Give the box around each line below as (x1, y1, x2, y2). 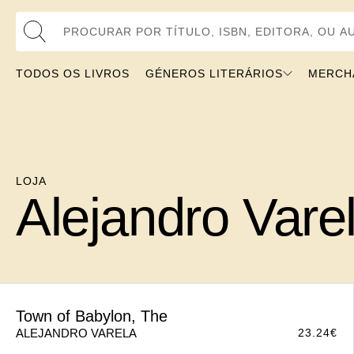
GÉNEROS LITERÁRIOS (145, 67, 283, 80)
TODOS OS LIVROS (16, 67, 130, 80)
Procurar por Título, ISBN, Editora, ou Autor (15, 10, 179, 20)
